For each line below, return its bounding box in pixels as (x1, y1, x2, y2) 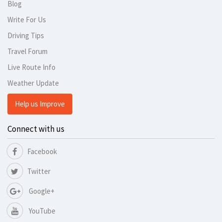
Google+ (27, 186, 55, 196)
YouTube (27, 206, 55, 216)
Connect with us (7, 123, 64, 135)
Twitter (27, 166, 51, 176)
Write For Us (7, 15, 46, 25)
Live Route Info (7, 62, 55, 72)
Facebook (27, 147, 57, 157)
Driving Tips (7, 31, 44, 41)
